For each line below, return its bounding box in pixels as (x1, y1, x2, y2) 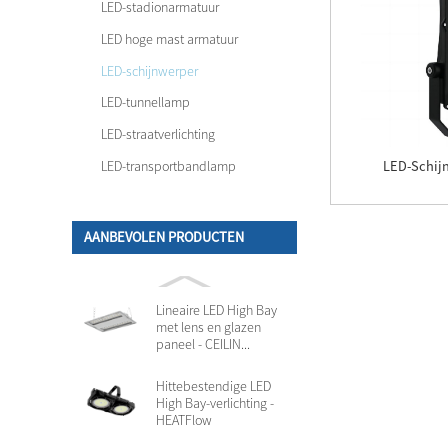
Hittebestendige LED (156, 376, 272, 395)
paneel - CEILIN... (156, 334, 251, 353)
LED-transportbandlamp (100, 156, 236, 175)
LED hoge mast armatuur (100, 30, 238, 49)
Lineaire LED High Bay (156, 300, 278, 319)
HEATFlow (156, 410, 213, 429)
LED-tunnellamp (100, 93, 190, 112)
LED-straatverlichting (100, 125, 215, 144)
